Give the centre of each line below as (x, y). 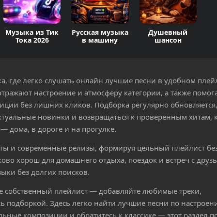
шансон (168, 40)
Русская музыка (100, 32)
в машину (100, 40)
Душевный (168, 32)
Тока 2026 (32, 40)
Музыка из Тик (32, 32)
